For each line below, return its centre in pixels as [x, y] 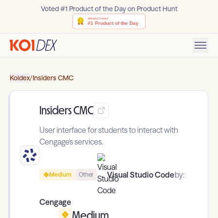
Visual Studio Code [140, 175]
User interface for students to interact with [109, 130]
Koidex [20, 78]
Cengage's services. [71, 142]
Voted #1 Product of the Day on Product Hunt [109, 9]
